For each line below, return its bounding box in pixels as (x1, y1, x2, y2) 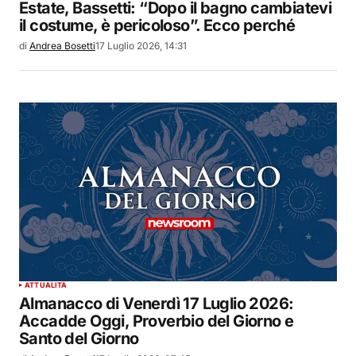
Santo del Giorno (19, 329, 139, 349)
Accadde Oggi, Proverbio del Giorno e (19, 311, 294, 331)
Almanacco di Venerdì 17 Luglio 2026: (19, 294, 294, 314)
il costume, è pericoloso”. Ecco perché (19, 15, 296, 35)
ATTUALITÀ (25, 281, 68, 290)
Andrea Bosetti (29, 39, 95, 52)
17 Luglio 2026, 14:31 (95, 39, 187, 52)
